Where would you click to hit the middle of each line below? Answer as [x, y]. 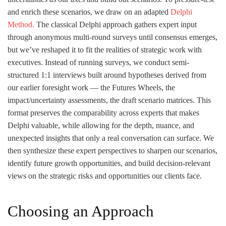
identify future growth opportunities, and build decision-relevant [109, 163]
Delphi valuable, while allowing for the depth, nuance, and [101, 125]
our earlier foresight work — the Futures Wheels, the [91, 87]
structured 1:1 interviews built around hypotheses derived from [107, 75]
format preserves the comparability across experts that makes [103, 112]
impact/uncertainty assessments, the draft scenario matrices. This [109, 100]
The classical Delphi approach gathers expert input [116, 24]
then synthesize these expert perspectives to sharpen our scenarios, [112, 150]
